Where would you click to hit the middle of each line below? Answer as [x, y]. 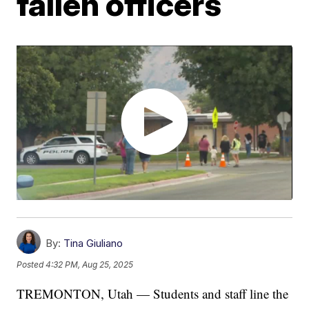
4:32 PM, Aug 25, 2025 [90, 265]
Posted [31, 265]
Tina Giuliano [93, 243]
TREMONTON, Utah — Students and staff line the [153, 294]
